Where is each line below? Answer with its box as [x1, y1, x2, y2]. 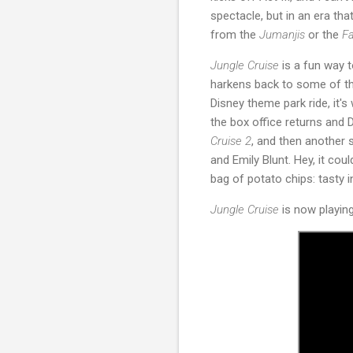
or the [308, 28, 342, 42]
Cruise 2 [210, 134, 251, 148]
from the [210, 28, 259, 42]
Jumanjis [259, 28, 308, 42]
